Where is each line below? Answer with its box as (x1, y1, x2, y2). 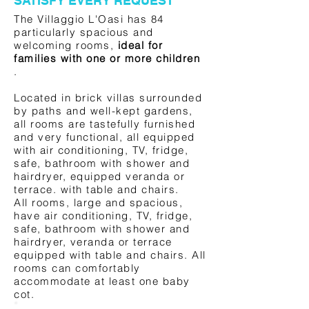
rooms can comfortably (14, 261, 141, 275)
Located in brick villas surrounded (14, 91, 202, 104)
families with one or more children (14, 52, 200, 65)
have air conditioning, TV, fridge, (14, 209, 192, 222)
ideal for (117, 39, 163, 52)
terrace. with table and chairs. (14, 183, 179, 196)
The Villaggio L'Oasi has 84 (14, 12, 164, 26)
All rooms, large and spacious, (14, 196, 183, 209)
